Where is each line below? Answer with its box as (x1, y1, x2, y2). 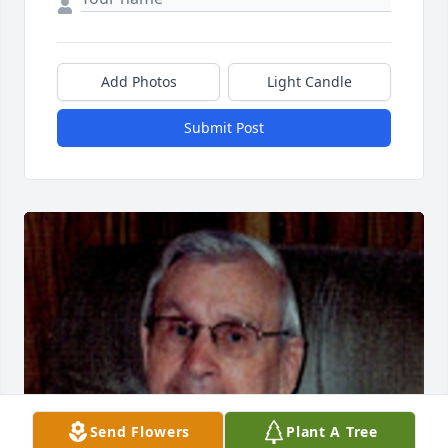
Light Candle (267, 72, 352, 92)
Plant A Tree (286, 422, 378, 441)
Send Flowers (89, 422, 191, 441)
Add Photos (100, 72, 177, 92)
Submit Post (184, 118, 264, 138)
